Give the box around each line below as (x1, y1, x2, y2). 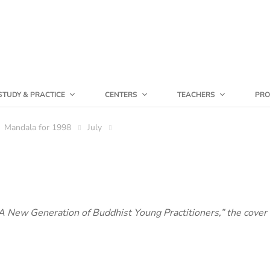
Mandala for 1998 (4, 122, 71, 133)
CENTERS (105, 90, 137, 99)
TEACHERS (177, 90, 215, 99)
